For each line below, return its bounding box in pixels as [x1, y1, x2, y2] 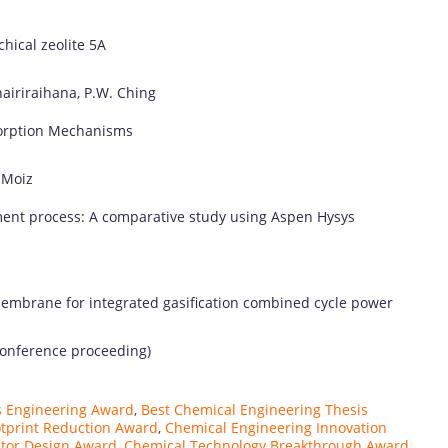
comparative [102, 206, 189, 226]
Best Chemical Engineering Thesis [141, 399, 368, 419]
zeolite [41, 34, 89, 54]
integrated [89, 292, 163, 312]
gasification [163, 292, 243, 312]
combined [243, 292, 314, 312]
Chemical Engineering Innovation [165, 417, 387, 437]
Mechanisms [48, 120, 133, 140]
